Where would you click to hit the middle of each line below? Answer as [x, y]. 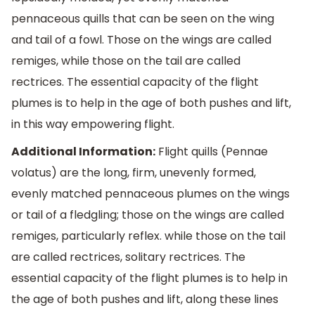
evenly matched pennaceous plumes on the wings [150, 194]
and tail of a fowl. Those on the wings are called [141, 39]
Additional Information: [83, 152]
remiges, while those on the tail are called [126, 60]
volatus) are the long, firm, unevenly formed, [134, 173]
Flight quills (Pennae [212, 152]
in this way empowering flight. [93, 124]
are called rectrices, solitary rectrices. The [128, 257]
